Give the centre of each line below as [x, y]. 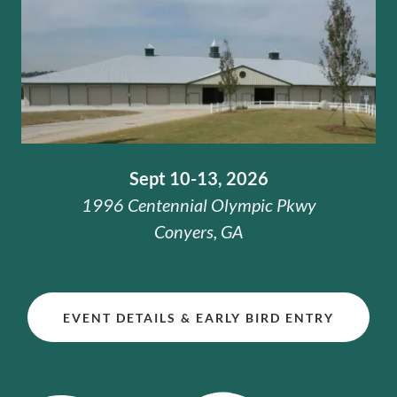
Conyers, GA [198, 232]
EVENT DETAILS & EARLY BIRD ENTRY [198, 317]
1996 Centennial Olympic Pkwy [198, 205]
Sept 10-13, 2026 [198, 179]
